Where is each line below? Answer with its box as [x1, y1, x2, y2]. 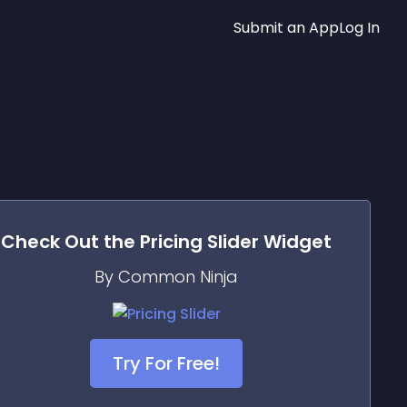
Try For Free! [113, 351, 220, 376]
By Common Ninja [94, 265, 238, 288]
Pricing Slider [140, 229, 259, 254]
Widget [259, 229, 332, 254]
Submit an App [233, 16, 339, 38]
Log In [339, 16, 380, 38]
